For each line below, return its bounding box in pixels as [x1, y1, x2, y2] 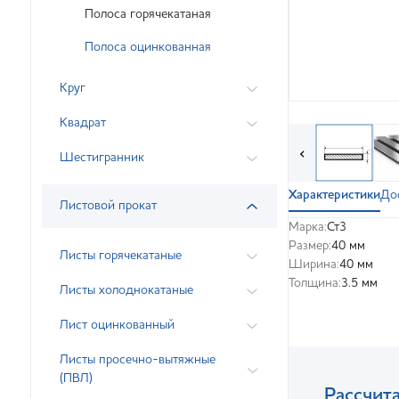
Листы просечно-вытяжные [60, 354, 216, 366]
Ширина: [289, 258, 339, 271]
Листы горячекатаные [60, 249, 182, 262]
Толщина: [289, 277, 341, 289]
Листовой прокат [60, 199, 157, 212]
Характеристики [289, 189, 380, 201]
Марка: [289, 221, 327, 233]
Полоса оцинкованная [85, 41, 211, 53]
